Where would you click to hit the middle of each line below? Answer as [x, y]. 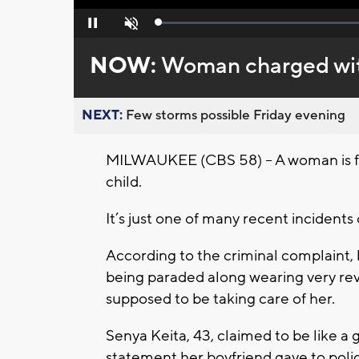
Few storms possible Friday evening [236, 116]
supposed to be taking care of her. [220, 299]
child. [124, 182]
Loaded [175, 26]
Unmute [129, 28]
